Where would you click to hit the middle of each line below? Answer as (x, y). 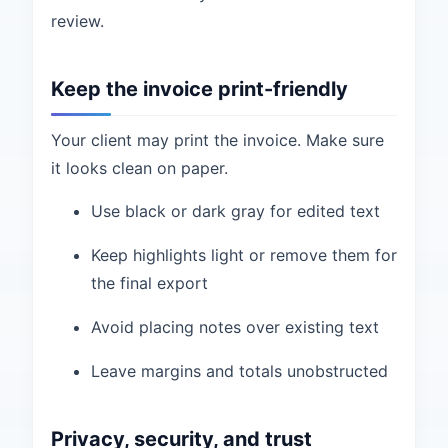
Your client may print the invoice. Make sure (217, 140)
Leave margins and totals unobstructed (239, 371)
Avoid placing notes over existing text (235, 327)
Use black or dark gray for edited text (235, 211)
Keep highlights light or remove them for (244, 255)
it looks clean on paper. (139, 168)
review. (77, 21)
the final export (149, 283)
